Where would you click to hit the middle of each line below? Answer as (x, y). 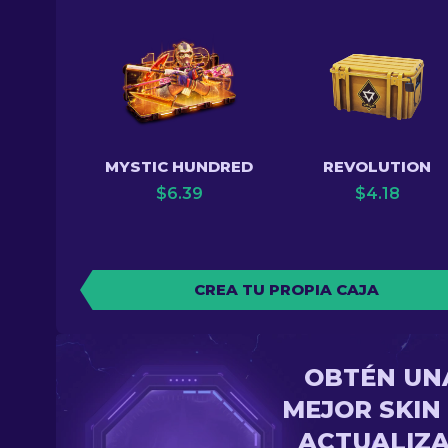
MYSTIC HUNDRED (179, 166)
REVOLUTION (377, 166)
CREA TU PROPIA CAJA (286, 289)
